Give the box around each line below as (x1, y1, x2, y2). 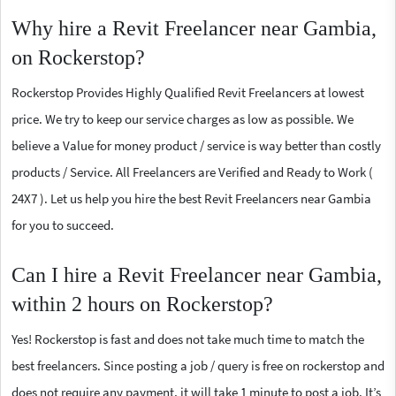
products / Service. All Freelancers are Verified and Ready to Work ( (11, 163, 373, 180)
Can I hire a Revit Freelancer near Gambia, (11, 263, 382, 286)
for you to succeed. (11, 216, 114, 233)
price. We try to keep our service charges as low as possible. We (11, 110, 354, 127)
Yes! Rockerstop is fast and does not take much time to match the (11, 330, 364, 347)
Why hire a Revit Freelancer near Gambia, (11, 16, 377, 40)
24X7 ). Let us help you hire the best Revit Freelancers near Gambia (11, 189, 371, 207)
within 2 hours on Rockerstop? (11, 292, 273, 316)
